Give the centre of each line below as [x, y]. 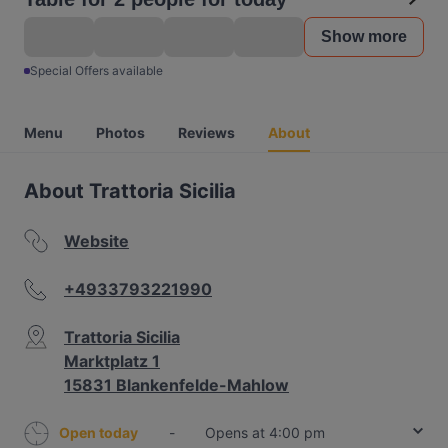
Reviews [206, 132]
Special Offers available [96, 70]
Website [96, 241]
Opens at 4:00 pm [265, 432]
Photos [120, 132]
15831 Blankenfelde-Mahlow [176, 385]
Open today [98, 432]
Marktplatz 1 [112, 361]
